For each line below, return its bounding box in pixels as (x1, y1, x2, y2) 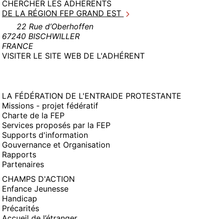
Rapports (2, 150, 36, 159)
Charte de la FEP (2, 110, 65, 120)
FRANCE (2, 41, 33, 51)
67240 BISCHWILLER (2, 31, 80, 41)
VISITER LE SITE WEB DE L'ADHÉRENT (2, 51, 145, 61)
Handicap (2, 194, 37, 203)
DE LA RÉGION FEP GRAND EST (2, 8, 124, 18)
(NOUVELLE (144, 50, 189, 60)
